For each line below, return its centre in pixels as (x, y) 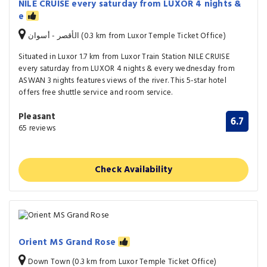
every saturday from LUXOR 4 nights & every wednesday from (127, 69)
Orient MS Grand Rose (69, 243)
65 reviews (37, 128)
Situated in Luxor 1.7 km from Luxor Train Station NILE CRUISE (124, 57)
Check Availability (133, 170)
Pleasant (37, 117)
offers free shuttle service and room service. (96, 92)
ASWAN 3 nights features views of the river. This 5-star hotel (122, 80)
